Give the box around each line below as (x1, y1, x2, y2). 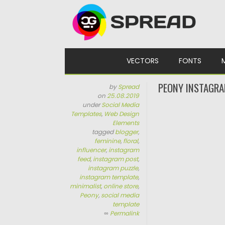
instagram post (93, 155, 139, 163)
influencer (76, 146, 106, 154)
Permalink (110, 209, 140, 217)
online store (103, 182, 139, 190)
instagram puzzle (88, 164, 139, 172)
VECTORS (126, 56, 159, 66)
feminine (94, 137, 121, 145)
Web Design (104, 109, 140, 118)
